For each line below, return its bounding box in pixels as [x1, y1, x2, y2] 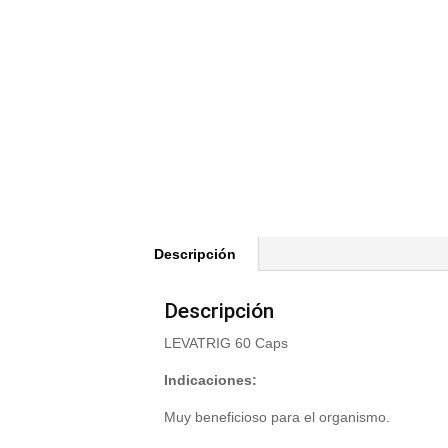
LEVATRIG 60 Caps [164, 335, 289, 351]
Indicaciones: [164, 372, 258, 388]
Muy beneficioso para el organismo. [164, 409, 391, 425]
